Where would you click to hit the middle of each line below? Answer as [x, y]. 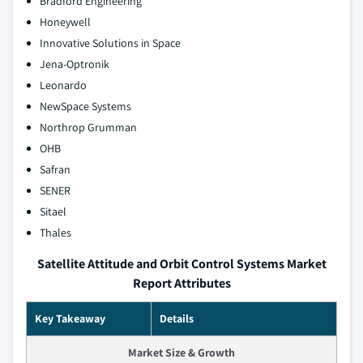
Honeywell [65, 22]
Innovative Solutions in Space [110, 43]
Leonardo [63, 85]
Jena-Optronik [75, 64]
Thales [56, 233]
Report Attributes [181, 284]
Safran [55, 170]
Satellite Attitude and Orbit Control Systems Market [181, 264]
